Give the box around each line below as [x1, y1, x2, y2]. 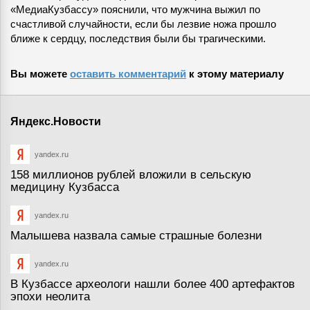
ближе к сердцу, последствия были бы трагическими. [10, 33, 266, 45]
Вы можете [10, 68, 70, 80]
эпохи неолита [10, 290, 90, 304]
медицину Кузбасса [10, 181, 119, 194]
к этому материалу [186, 68, 284, 80]
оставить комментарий [70, 68, 186, 80]
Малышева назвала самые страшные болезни [10, 229, 262, 243]
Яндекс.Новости [10, 116, 101, 128]
